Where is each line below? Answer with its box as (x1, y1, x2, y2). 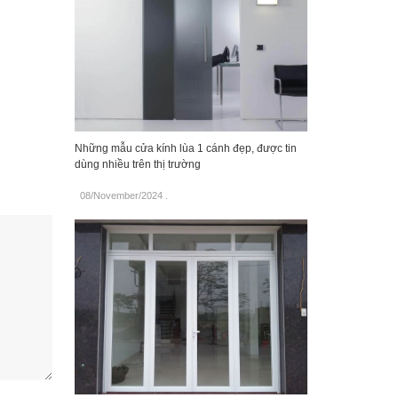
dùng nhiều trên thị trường (74, 158, 201, 171)
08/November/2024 (79, 190, 163, 202)
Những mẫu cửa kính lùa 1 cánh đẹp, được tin (74, 142, 297, 155)
